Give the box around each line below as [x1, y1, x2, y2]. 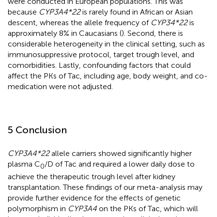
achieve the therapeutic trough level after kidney [8, 171, 175, 181]
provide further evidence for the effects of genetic [8, 193, 181, 202]
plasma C [8, 159, 40, 169]
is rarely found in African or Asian [80, 7, 193, 16]
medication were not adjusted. [8, 81, 113, 91]
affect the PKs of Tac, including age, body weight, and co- [8, 71, 208, 80]
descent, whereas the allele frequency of [8, 17, 151, 27]
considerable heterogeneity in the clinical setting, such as [8, 39, 205, 48]
